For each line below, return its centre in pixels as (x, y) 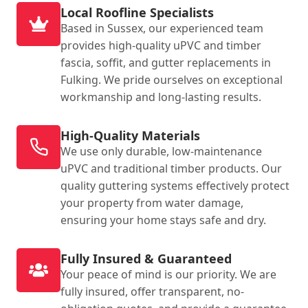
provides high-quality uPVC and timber (161, 45)
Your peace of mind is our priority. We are (168, 274)
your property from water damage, (152, 202)
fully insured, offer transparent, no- (152, 291)
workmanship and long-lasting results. (161, 97)
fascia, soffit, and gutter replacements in (166, 62)
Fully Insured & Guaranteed (146, 258)
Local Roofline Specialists (137, 12)
